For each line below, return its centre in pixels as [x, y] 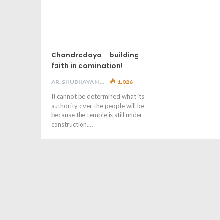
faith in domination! [87, 66]
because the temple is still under [97, 115]
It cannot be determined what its [98, 96]
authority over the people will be [98, 106]
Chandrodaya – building [95, 55]
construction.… [72, 124]
